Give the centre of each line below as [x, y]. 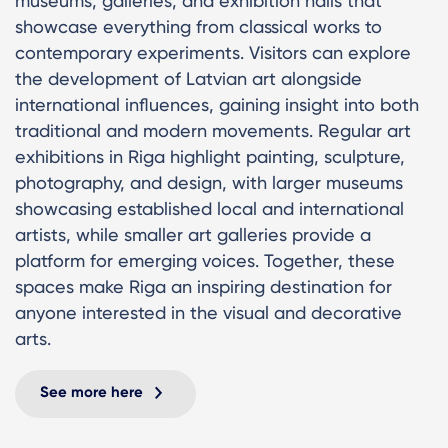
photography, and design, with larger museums [209, 182]
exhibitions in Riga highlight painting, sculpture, [210, 156]
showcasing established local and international [209, 208]
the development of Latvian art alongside [188, 78]
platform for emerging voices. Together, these [205, 260]
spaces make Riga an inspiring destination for [203, 286]
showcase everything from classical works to [198, 26]
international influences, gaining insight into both [217, 104]
